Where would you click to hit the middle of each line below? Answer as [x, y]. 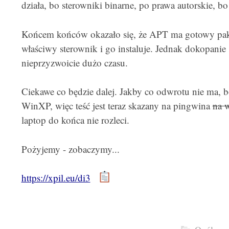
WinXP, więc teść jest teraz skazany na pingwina [117, 106]
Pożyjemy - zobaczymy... [70, 149]
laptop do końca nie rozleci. [75, 120]
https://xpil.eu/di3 [56, 178]
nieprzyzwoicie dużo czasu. [74, 62]
